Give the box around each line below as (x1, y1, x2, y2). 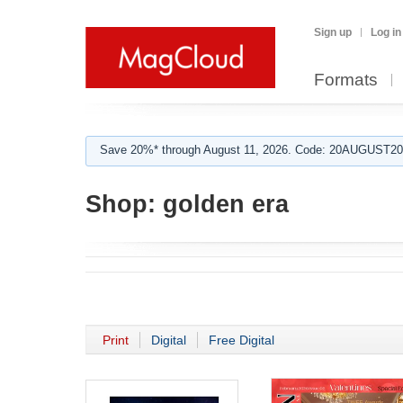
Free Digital (209, 333, 274, 347)
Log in (371, 26, 401, 39)
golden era (156, 191, 289, 218)
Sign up (314, 26, 352, 39)
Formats (314, 70, 378, 89)
